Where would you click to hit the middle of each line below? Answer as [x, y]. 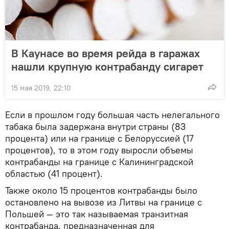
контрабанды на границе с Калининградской [99, 162]
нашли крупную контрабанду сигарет [107, 66]
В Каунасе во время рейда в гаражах [106, 53]
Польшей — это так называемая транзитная [97, 214]
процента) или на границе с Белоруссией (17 [99, 138]
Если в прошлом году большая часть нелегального [112, 115]
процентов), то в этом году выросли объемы [99, 150]
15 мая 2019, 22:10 [41, 88]
